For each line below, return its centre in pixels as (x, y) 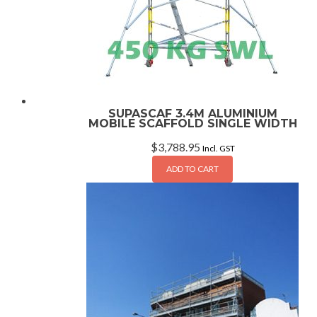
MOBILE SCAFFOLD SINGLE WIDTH (192, 124)
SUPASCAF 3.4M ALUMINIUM (192, 114)
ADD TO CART (192, 169)
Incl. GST (218, 149)
